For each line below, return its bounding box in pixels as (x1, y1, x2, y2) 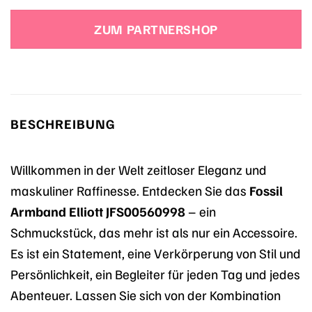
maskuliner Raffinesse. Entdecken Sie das (10, 181, 249, 198)
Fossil (249, 181, 283, 198)
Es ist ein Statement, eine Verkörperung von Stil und (10, 244, 301, 261)
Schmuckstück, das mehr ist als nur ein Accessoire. (10, 223, 297, 240)
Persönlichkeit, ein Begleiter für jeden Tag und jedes (10, 265, 300, 282)
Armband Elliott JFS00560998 (10, 202, 185, 219)
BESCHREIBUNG (10, 115, 115, 132)
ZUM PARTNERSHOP (94, 21, 218, 38)
